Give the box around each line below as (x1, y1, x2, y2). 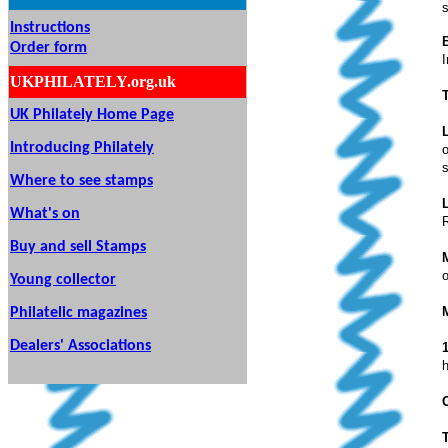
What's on (10, 206, 80, 222)
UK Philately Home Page (10, 107, 174, 123)
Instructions (10, 20, 90, 36)
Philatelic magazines (10, 305, 147, 321)
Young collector (10, 272, 116, 288)
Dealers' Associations (10, 338, 151, 354)
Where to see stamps (10, 173, 153, 189)
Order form (10, 40, 87, 56)
